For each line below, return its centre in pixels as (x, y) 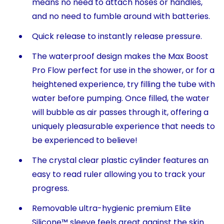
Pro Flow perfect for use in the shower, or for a (123, 70)
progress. (50, 188)
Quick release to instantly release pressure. (117, 36)
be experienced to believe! (85, 140)
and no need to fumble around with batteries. (121, 16)
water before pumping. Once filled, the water (121, 98)
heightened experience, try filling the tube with (123, 84)
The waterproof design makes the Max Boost (120, 56)
